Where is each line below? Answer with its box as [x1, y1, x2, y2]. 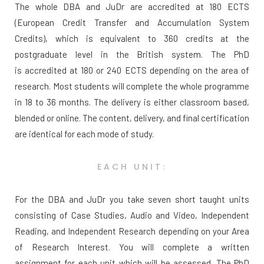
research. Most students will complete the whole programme [15, 80, 249, 91]
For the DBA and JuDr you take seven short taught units [15, 193, 249, 204]
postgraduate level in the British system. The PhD [15, 48, 249, 60]
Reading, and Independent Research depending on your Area [15, 225, 249, 236]
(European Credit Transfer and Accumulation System [15, 16, 249, 28]
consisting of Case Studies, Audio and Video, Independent [15, 209, 249, 220]
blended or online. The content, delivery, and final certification [15, 112, 249, 123]
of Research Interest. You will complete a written [15, 241, 249, 252]
